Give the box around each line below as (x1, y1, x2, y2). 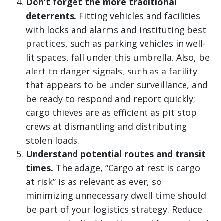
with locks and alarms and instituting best (26, 24, 206, 36)
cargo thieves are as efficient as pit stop (26, 107, 197, 119)
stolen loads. (26, 134, 79, 147)
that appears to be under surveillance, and (26, 79, 208, 91)
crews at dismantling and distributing (26, 120, 187, 133)
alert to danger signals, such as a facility (26, 65, 197, 77)
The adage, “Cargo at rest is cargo (56, 162, 200, 174)
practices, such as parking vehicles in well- (26, 37, 206, 50)
